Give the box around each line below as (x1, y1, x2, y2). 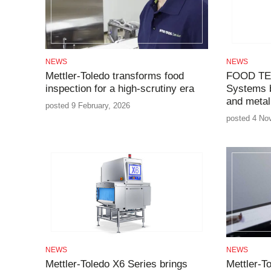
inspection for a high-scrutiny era (45, 83, 194, 95)
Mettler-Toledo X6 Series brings (45, 258, 188, 270)
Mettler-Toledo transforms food (45, 70, 184, 82)
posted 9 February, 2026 (45, 101, 130, 111)
